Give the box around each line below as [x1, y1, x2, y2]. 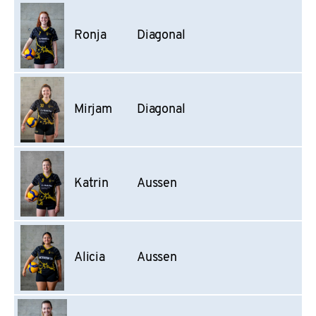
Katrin [74, 178, 109, 190]
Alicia [74, 252, 105, 265]
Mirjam [74, 104, 112, 116]
